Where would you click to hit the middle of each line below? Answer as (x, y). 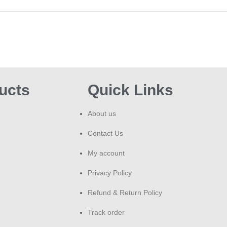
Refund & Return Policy (125, 193)
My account (106, 153)
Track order (106, 212)
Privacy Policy (110, 173)
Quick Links (130, 90)
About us (102, 113)
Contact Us (105, 133)
